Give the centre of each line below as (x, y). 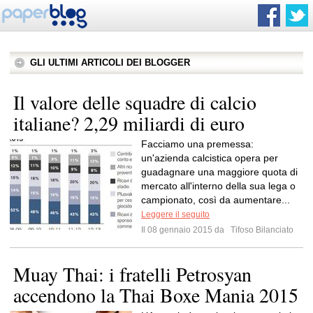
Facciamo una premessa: (197, 144)
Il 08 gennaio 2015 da (185, 230)
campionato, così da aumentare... (216, 200)
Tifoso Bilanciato (261, 230)
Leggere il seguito (175, 214)
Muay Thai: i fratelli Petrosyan (132, 274)
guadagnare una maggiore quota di (219, 172)
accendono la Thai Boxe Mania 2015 (156, 295)
